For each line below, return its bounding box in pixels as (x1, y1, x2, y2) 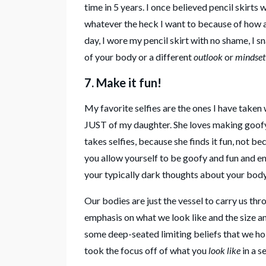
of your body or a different (84, 50, 194, 62)
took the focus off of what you (84, 244, 208, 256)
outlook (194, 50, 223, 62)
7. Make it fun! (84, 75, 161, 90)
